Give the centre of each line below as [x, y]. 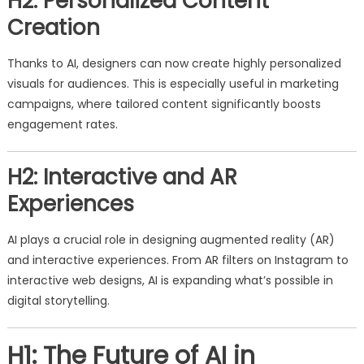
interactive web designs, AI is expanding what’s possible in [170, 280]
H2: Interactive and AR [122, 177]
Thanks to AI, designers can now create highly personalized [174, 63]
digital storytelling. [58, 301]
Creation [53, 28]
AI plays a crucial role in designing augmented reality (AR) [171, 240]
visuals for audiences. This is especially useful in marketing [173, 84]
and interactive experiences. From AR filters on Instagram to [178, 260]
